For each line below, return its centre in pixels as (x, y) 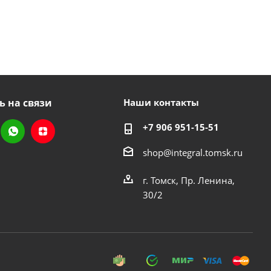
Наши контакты (161, 102)
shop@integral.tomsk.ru (192, 152)
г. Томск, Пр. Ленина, (188, 180)
